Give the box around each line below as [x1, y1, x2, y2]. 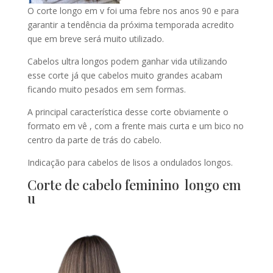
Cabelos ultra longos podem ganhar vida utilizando [27, 55, 227, 67]
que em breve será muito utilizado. [27, 32, 164, 44]
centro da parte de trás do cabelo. [27, 133, 161, 146]
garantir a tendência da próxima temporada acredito [27, 18, 234, 30]
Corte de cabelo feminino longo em [27, 175, 241, 194]
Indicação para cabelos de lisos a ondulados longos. [27, 156, 233, 168]
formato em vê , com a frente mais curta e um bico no [27, 119, 244, 132]
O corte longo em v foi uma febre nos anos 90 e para [27, 4, 239, 16]
